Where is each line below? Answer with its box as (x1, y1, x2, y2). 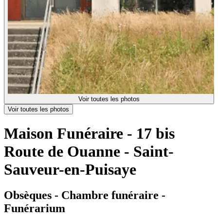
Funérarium (4, 202, 65, 215)
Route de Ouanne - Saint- (4, 142, 174, 160)
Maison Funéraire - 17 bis (4, 124, 175, 142)
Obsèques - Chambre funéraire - (4, 189, 165, 202)
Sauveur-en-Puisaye (4, 160, 136, 178)
